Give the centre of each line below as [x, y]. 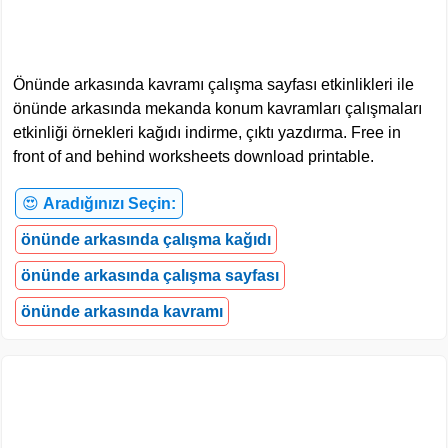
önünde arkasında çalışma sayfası [150, 276]
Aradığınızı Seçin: [109, 204]
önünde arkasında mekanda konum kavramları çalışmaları [217, 109]
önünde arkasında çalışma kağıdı [146, 240]
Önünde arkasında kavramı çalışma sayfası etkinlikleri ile [213, 85]
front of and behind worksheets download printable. [193, 157]
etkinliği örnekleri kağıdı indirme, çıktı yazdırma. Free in [207, 133]
